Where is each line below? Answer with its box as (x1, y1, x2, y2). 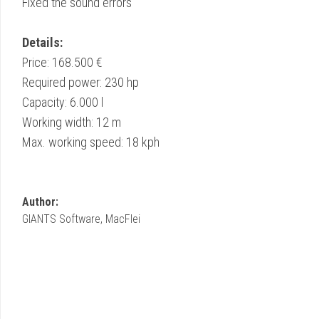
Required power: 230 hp (22, 74, 139, 90)
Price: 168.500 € (22, 54, 103, 70)
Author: (22, 194, 58, 209)
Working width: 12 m (22, 114, 121, 130)
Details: (22, 34, 63, 50)
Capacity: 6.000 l (22, 94, 103, 110)
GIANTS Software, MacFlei (22, 211, 140, 226)
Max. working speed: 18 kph (22, 134, 159, 150)
